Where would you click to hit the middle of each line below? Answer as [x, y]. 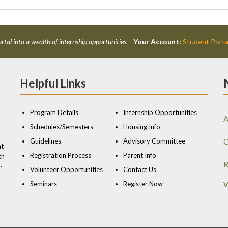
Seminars [44, 183]
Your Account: [157, 41]
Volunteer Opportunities [66, 169]
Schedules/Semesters [62, 126]
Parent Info [140, 155]
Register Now [143, 183]
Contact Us [140, 169]
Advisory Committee [154, 141]
